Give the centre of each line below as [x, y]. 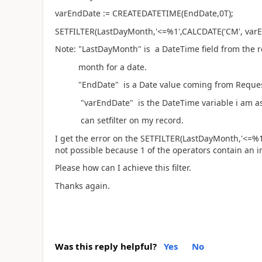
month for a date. [101, 67]
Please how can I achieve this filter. [123, 168]
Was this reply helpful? [106, 246]
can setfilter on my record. [119, 120]
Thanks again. [82, 185]
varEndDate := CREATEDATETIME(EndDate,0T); [144, 13]
